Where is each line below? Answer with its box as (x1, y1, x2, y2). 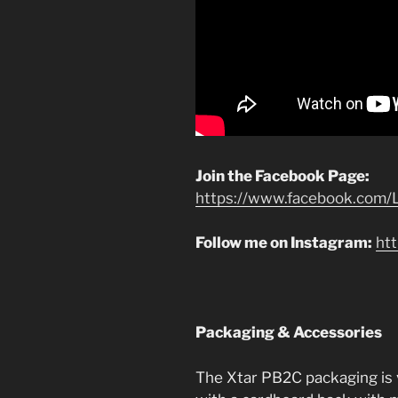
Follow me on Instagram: (195, 234, 372, 252)
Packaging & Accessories (195, 323, 382, 342)
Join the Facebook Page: (195, 166, 370, 185)
